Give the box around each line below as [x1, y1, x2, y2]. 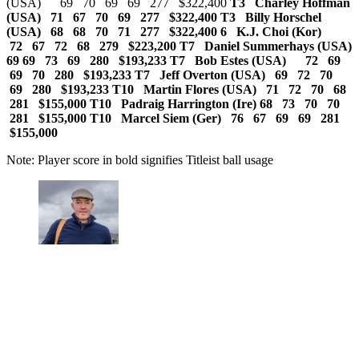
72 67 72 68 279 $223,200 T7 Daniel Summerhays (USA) [6, 39, 352, 54]
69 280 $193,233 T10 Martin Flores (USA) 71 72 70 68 [6, 83, 349, 97]
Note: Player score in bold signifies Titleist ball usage [6, 153, 273, 167]
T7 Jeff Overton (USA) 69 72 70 [135, 68, 336, 83]
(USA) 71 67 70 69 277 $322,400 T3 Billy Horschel [6, 10, 321, 25]
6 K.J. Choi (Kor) [220, 25, 334, 39]
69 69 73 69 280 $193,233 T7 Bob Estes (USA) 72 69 [6, 54, 344, 68]
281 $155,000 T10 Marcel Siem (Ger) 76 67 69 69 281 [6, 111, 343, 126]
